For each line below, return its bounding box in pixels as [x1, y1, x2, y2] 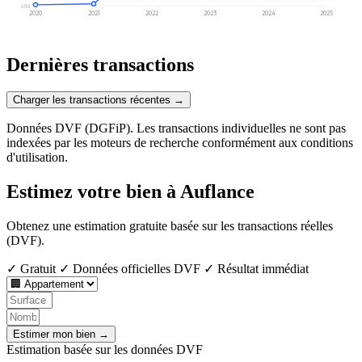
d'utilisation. [6, 150, 68, 165]
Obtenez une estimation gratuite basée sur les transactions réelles [6, 219, 333, 234]
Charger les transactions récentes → [13, 94, 184, 107]
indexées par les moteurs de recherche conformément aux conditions [6, 136, 353, 150]
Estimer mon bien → [13, 328, 109, 341]
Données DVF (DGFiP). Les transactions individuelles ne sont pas [6, 121, 346, 136]
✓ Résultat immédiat [204, 262, 309, 276]
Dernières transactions [6, 53, 194, 75]
